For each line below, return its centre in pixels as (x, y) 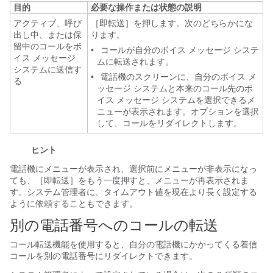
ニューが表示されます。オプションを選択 (178, 112)
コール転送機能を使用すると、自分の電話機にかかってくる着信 (133, 244)
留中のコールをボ (48, 46)
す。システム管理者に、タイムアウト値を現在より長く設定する (133, 192)
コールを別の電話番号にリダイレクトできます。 (104, 256)
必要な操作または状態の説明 (146, 7)
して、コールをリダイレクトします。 (169, 123)
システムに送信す (48, 69)
